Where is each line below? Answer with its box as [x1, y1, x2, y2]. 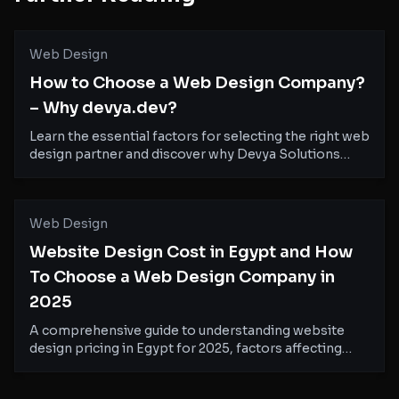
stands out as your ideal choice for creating [29, 164, 300, 180]
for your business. [29, 376, 142, 392]
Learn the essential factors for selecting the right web [29, 128, 370, 144]
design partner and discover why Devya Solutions [29, 146, 340, 162]
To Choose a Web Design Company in [29, 267, 335, 287]
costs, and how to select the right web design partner [29, 358, 367, 374]
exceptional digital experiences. [29, 182, 232, 198]
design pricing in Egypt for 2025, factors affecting [29, 340, 342, 356]
